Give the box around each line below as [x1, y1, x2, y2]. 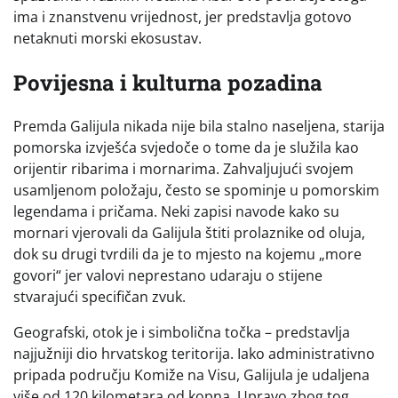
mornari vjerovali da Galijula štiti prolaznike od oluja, [13, 223, 365, 243]
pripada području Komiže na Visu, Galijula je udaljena [13, 365, 370, 386]
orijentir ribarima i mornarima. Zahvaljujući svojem [13, 159, 354, 179]
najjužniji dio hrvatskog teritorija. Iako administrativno [13, 344, 375, 364]
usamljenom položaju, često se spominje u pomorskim [13, 180, 379, 201]
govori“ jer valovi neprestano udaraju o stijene [13, 266, 322, 286]
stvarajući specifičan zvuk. [13, 287, 186, 307]
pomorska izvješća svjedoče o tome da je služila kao [13, 138, 359, 158]
